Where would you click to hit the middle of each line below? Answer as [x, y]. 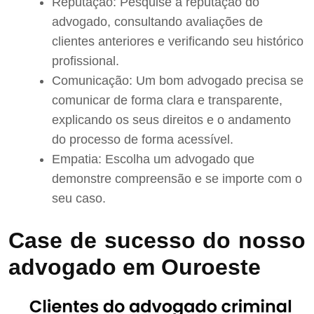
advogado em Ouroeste [135, 267]
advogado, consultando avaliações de [157, 22]
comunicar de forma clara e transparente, [167, 101]
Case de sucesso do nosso [157, 240]
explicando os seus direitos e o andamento [171, 120]
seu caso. [79, 199]
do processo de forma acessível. [143, 140]
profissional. [86, 61]
